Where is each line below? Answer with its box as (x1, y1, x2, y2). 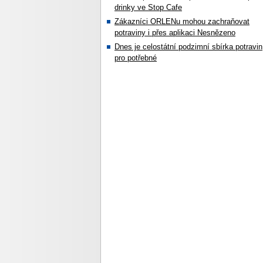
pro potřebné (114, 53, 157, 62)
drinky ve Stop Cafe (114, 3, 182, 12)
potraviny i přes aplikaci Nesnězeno (114, 28, 235, 37)
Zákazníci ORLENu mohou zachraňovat (114, 17, 249, 26)
